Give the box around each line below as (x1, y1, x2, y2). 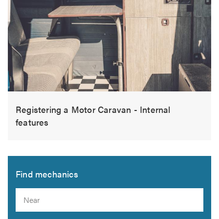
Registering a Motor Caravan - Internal (16, 103, 171, 115)
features (16, 115, 49, 128)
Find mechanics (16, 167, 78, 180)
